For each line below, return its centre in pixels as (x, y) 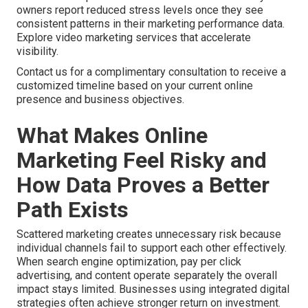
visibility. (37, 52)
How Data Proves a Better (143, 185)
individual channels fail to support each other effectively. (152, 248)
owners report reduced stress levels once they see (140, 10)
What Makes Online (112, 136)
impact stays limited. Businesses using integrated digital (153, 289)
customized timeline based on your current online (135, 86)
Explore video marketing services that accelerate (134, 38)
